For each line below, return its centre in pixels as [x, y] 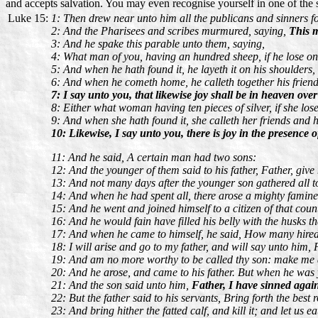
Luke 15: [28, 18]
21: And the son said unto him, [121, 285]
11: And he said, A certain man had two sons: [154, 157]
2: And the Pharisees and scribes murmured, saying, [170, 31]
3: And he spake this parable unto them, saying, [158, 43]
